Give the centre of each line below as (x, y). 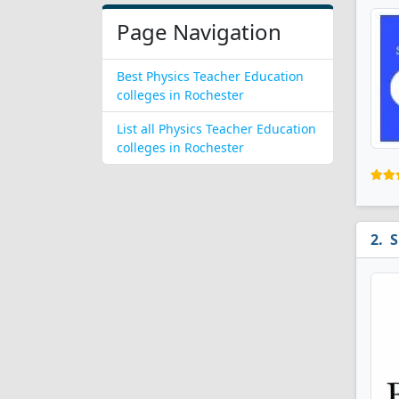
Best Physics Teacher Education (210, 76)
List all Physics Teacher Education (216, 129)
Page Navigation (199, 32)
